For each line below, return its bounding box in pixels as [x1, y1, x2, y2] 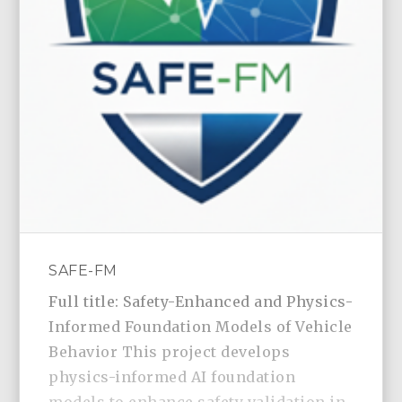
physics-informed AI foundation [48, 368, 296, 387]
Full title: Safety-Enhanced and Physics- [48, 293, 354, 311]
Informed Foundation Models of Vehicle [48, 318, 353, 336]
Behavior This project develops [48, 343, 291, 362]
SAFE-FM [48, 262, 118, 280]
